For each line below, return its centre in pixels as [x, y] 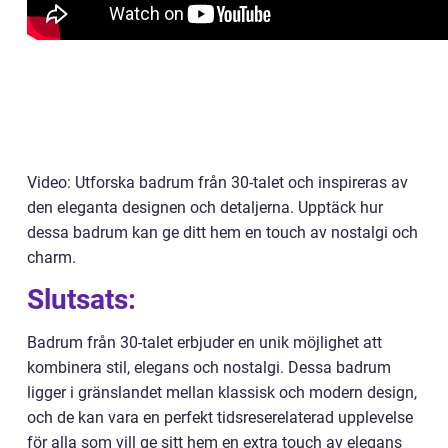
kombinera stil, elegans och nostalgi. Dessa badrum [209, 368]
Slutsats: [81, 300]
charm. [51, 258]
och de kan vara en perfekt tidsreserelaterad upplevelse [220, 418]
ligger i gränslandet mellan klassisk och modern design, [222, 393]
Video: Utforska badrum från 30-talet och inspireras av [217, 183]
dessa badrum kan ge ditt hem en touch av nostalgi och [222, 233]
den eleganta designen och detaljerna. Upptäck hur [205, 208]
